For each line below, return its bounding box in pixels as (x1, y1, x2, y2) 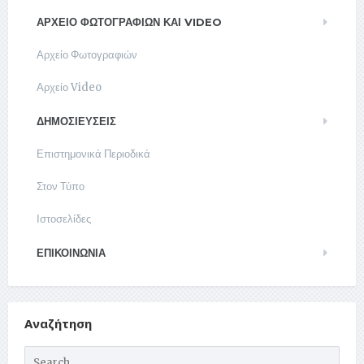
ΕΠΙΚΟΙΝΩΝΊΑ (37, 246, 106, 260)
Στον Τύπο (37, 180, 84, 194)
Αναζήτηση (24, 315, 92, 332)
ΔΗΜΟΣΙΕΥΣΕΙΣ (37, 115, 116, 128)
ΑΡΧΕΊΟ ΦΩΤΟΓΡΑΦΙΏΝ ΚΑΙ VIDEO (37, 15, 222, 29)
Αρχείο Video (37, 80, 102, 95)
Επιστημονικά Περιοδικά (37, 147, 150, 162)
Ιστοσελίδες (37, 212, 91, 227)
